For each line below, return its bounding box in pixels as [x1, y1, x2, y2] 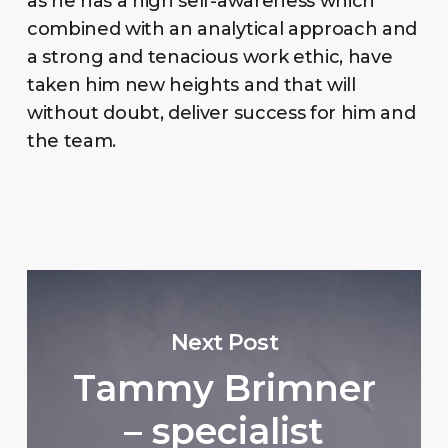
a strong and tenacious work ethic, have [26, 45, 393, 68]
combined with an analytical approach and [26, 17, 418, 40]
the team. [26, 129, 121, 152]
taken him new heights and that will [26, 73, 356, 96]
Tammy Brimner [72, 366, 376, 411]
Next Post [170, 329, 279, 357]
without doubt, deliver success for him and [26, 101, 416, 124]
